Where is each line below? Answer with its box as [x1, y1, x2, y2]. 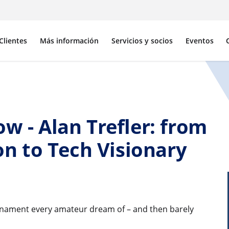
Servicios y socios [111, 35, 173, 45]
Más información [40, 35, 99, 45]
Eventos [185, 35, 214, 45]
